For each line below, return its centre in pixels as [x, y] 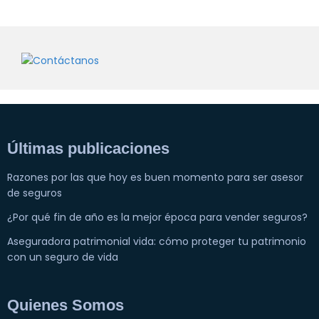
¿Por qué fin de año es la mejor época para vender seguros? [157, 217]
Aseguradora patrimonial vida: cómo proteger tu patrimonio [157, 241]
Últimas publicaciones [88, 148]
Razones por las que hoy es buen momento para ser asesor [155, 177]
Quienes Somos [66, 305]
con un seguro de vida [63, 257]
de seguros [35, 193]
